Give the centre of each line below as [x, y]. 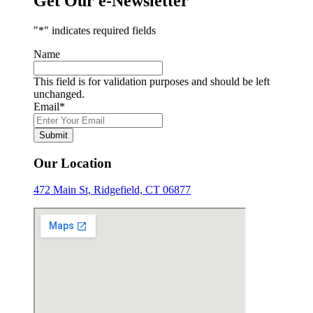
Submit [53, 135]
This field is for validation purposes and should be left [152, 81]
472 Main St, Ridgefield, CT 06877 [112, 190]
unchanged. [59, 94]
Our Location [73, 163]
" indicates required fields [100, 30]
